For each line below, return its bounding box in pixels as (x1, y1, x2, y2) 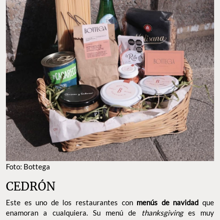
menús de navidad (137, 197, 203, 207)
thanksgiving (141, 208, 188, 217)
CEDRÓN (6, 179, 58, 193)
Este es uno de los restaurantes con (6, 197, 137, 207)
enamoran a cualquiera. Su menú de (6, 208, 141, 217)
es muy (188, 208, 214, 217)
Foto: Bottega (6, 162, 50, 171)
